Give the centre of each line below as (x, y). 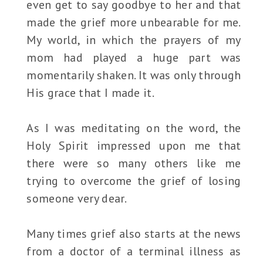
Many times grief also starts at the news (134, 234)
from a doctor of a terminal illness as (134, 252)
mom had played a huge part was (134, 58)
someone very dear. (77, 199)
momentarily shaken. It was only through (134, 75)
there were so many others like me (134, 163)
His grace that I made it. (90, 93)
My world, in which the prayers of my (134, 40)
